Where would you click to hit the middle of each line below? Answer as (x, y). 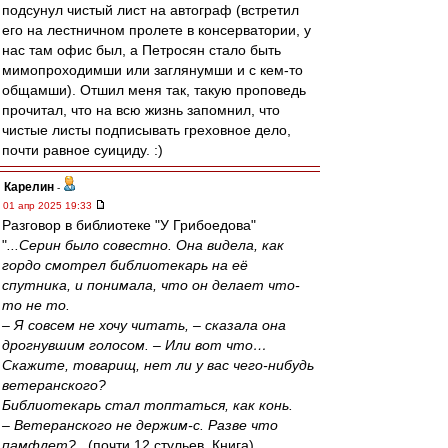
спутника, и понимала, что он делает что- (151, 285)
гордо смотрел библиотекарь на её (125, 265)
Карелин (29, 187)
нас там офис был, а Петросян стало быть (141, 50)
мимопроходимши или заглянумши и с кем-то (152, 70)
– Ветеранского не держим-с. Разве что (140, 425)
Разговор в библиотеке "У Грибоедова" (129, 225)
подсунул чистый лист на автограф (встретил (150, 10)
